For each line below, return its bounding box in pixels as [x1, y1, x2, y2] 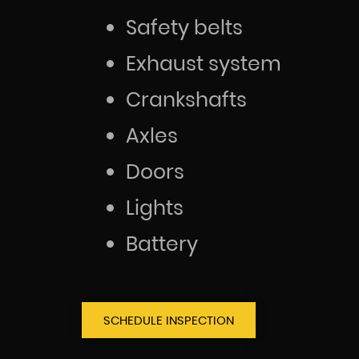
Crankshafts [126, 85, 247, 114]
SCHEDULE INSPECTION [103, 311, 234, 329]
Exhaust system [126, 49, 281, 78]
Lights [126, 193, 184, 222]
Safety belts [126, 13, 243, 42]
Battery [126, 229, 198, 258]
